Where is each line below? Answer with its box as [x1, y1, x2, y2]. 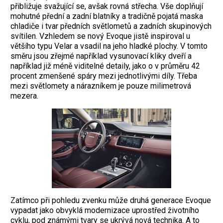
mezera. [10, 91, 38, 101]
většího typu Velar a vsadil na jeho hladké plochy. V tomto [10, 41, 208, 51]
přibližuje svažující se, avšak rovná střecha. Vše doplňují [10, 1, 203, 11]
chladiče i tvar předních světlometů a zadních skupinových [10, 21, 212, 31]
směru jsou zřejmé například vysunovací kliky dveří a [10, 51, 192, 61]
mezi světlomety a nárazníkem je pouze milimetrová [10, 81, 191, 91]
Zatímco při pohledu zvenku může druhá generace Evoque [10, 195, 211, 205]
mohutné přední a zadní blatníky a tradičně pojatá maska [10, 11, 203, 21]
